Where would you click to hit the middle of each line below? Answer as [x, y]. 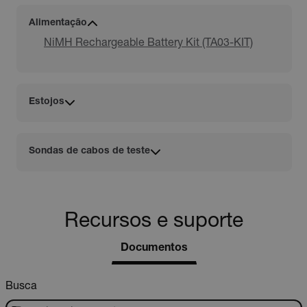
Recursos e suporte [154, 222]
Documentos [154, 248]
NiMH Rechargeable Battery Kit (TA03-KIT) [148, 44]
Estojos [46, 102]
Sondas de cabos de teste [89, 152]
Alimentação [58, 24]
